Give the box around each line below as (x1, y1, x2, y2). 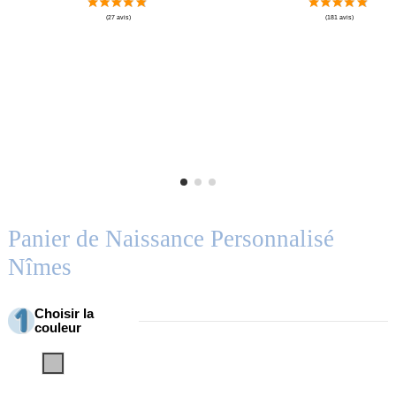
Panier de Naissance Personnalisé (8, 225, 334, 252)
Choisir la (34, 306, 94, 322)
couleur (34, 320, 81, 336)
